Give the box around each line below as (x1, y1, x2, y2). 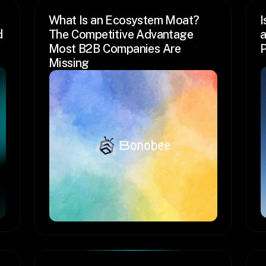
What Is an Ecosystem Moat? (49, 13, 199, 27)
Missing (49, 56, 89, 70)
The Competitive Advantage (49, 27, 193, 42)
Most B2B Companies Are (49, 42, 181, 56)
